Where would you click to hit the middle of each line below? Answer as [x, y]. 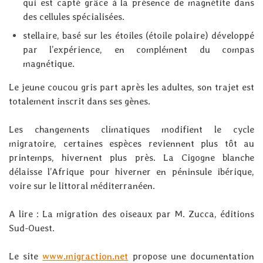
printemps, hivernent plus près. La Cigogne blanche [131, 158]
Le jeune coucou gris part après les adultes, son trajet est [131, 87]
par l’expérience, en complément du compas [139, 50]
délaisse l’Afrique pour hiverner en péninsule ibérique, [131, 172]
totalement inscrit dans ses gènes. [80, 102]
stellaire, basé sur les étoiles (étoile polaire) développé [139, 36]
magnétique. [49, 64]
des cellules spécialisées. [74, 17]
